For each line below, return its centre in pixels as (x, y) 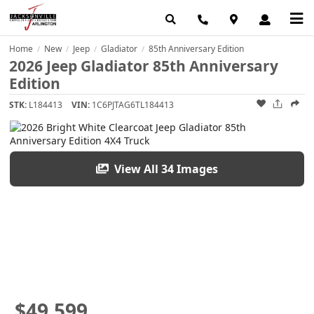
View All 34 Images (165, 169)
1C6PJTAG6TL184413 (133, 105)
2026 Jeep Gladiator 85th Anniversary (144, 66)
